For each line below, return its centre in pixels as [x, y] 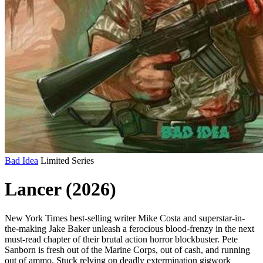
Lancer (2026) [60, 189]
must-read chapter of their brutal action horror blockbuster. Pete [121, 239]
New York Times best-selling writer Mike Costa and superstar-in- [125, 218]
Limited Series [67, 161]
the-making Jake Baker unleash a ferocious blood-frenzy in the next [129, 228]
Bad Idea [21, 161]
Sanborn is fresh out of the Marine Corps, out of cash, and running [127, 249]
